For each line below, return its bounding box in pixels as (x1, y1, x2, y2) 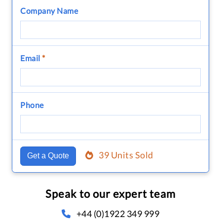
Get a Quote (27, 151, 69, 160)
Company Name (20, 5, 78, 15)
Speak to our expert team (45, 186, 176, 200)
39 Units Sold (99, 149, 153, 161)
